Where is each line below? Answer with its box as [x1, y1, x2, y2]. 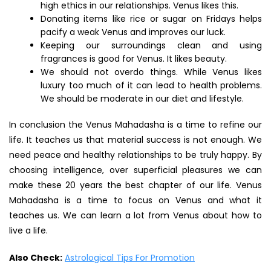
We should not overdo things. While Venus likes [41, 65, 262, 78]
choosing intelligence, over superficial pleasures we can [9, 163, 262, 176]
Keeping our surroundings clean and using [41, 39, 262, 51]
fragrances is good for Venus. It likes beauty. [41, 52, 227, 65]
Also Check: [9, 251, 62, 264]
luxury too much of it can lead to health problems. [41, 79, 262, 91]
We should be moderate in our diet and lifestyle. [41, 92, 244, 105]
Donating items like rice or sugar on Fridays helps [41, 12, 262, 25]
